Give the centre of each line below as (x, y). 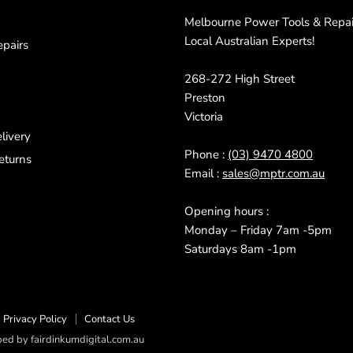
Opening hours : (227, 211)
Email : (203, 173)
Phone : (206, 154)
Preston (205, 97)
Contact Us (109, 319)
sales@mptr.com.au (273, 173)
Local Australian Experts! (249, 41)
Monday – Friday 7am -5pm (258, 230)
